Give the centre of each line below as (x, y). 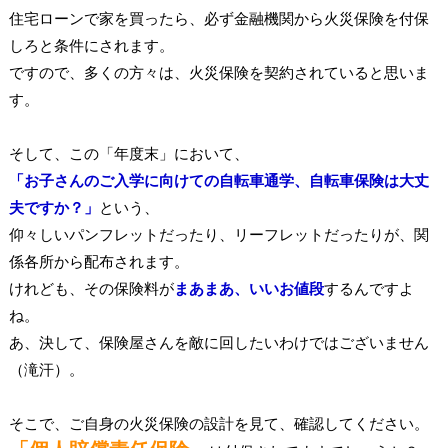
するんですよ (368, 288)
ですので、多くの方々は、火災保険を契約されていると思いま (218, 72)
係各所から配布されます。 (98, 261)
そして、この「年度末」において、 (128, 153)
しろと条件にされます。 (91, 45)
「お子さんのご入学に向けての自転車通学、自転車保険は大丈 (218, 180)
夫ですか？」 (53, 207)
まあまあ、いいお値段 (248, 288)
